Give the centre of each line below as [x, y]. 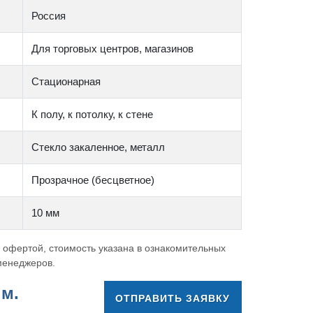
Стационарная [66, 81]
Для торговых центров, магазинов [112, 49]
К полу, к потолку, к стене [92, 114]
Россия [48, 16]
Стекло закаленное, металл [98, 147]
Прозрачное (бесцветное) [93, 180]
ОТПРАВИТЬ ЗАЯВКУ [173, 298]
